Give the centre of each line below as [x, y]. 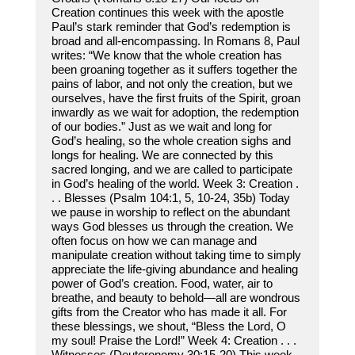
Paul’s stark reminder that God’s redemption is [171, 27]
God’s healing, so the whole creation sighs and [171, 141]
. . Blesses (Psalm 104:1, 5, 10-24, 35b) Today [170, 198]
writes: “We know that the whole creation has [166, 55]
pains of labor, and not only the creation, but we [172, 84]
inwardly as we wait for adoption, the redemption [175, 113]
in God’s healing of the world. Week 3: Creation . [175, 184]
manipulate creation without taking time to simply [176, 255]
